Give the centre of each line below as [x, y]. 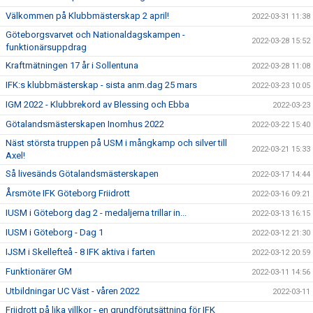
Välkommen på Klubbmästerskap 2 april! [87, 15]
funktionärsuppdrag [46, 47]
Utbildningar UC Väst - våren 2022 [73, 291]
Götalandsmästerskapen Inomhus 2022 [85, 124]
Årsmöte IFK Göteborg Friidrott [68, 193]
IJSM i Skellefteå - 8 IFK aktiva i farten [80, 252]
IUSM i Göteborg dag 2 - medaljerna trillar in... [96, 212]
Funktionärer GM [39, 271]
